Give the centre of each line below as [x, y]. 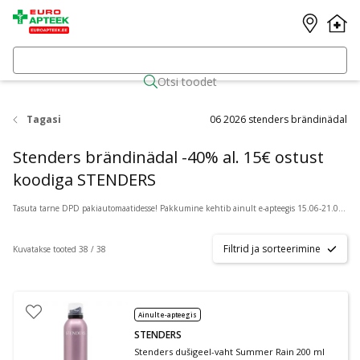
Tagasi [44, 119]
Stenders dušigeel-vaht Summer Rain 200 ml [229, 352]
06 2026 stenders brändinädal [278, 119]
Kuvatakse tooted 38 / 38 [59, 249]
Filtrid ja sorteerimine [272, 249]
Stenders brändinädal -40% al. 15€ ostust [168, 157]
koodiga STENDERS [84, 180]
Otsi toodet [187, 82]
